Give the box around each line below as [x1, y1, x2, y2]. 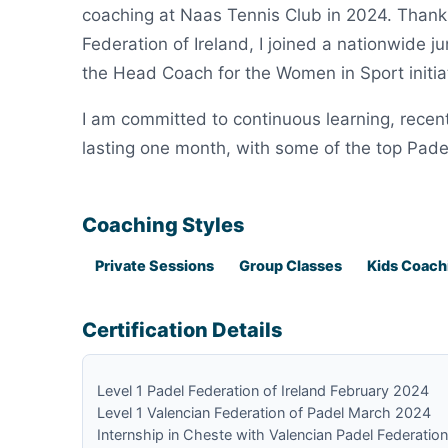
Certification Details [82, 317, 283, 342]
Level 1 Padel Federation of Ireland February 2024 [97, 382, 429, 401]
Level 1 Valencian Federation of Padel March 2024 [97, 404, 431, 423]
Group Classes [238, 257, 342, 276]
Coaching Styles [82, 212, 245, 237]
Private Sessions [94, 257, 214, 276]
